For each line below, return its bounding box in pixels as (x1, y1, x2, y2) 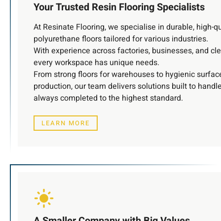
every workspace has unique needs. (34, 57, 159, 69)
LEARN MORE (41, 118, 90, 128)
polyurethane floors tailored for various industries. (34, 33, 208, 45)
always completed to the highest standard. (34, 92, 183, 105)
